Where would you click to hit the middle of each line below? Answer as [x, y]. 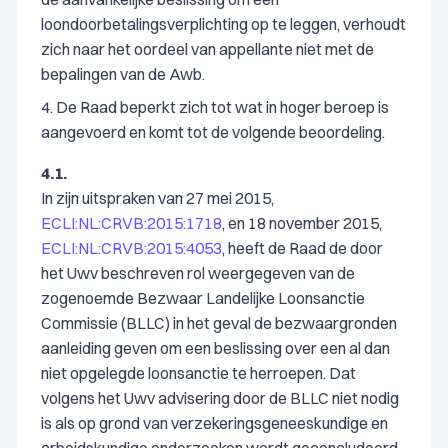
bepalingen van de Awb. [123, 74]
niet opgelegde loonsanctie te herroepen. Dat [198, 373]
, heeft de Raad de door [302, 248]
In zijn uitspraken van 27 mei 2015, [157, 198]
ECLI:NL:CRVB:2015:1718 [131, 223]
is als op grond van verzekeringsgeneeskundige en [214, 423]
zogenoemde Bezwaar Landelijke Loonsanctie [203, 298]
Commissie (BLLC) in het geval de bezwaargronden [219, 323]
